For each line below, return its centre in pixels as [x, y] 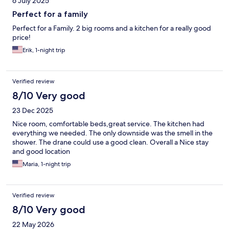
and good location [41, 152]
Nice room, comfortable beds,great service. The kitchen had [108, 124]
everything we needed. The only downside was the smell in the [112, 133]
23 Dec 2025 [33, 111]
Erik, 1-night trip [44, 50]
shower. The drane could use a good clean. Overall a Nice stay [110, 142]
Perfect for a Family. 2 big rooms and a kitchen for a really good [112, 28]
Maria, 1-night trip [47, 164]
